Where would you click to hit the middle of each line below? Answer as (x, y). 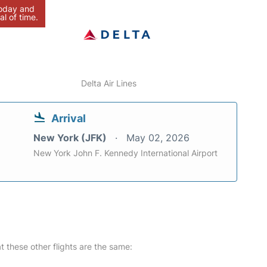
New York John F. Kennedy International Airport (125, 153)
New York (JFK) (71, 138)
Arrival (69, 118)
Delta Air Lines (109, 83)
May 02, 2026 (158, 138)
